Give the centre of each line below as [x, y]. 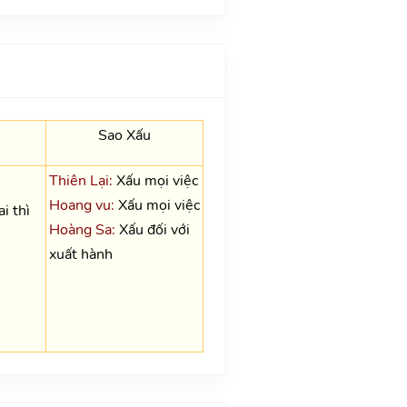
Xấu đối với [152, 229]
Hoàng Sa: [82, 229]
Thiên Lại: [80, 180]
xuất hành [80, 254]
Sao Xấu [124, 135]
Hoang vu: [81, 205]
